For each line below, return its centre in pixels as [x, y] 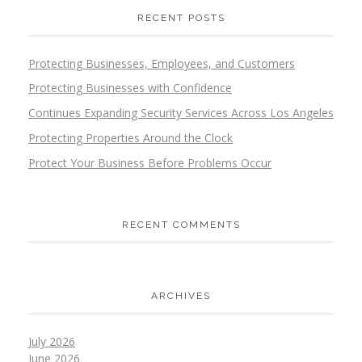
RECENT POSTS [181, 18]
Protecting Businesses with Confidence [130, 88]
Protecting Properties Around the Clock [130, 137]
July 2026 [52, 341]
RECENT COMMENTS [181, 224]
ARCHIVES [181, 296]
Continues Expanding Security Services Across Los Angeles [181, 113]
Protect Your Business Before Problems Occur [150, 162]
